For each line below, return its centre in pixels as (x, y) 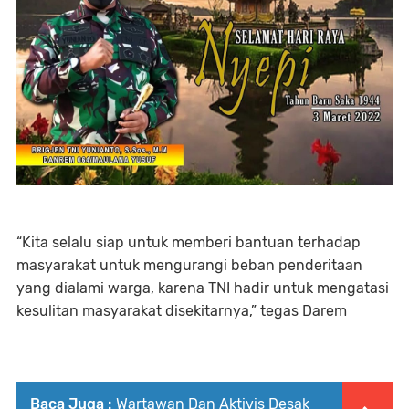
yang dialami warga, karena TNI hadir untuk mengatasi (203, 288)
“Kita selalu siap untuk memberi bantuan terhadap (189, 242)
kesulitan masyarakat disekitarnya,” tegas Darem (182, 310)
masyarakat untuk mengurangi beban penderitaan (189, 265)
